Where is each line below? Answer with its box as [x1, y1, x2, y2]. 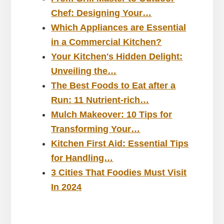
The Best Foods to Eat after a [51, 80, 176, 90]
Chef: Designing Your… [51, 8, 152, 18]
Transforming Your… [51, 124, 140, 134]
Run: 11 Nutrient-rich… [51, 95, 149, 105]
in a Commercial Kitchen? [51, 37, 162, 47]
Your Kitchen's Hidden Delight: [51, 51, 183, 61]
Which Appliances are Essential [51, 22, 186, 32]
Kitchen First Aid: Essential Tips [51, 138, 189, 148]
